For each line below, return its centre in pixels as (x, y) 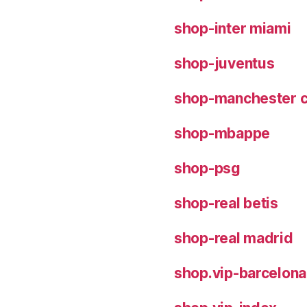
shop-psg (207, 168)
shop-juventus (224, 63)
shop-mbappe (222, 133)
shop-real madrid (234, 238)
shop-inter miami (233, 28)
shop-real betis (226, 203)
